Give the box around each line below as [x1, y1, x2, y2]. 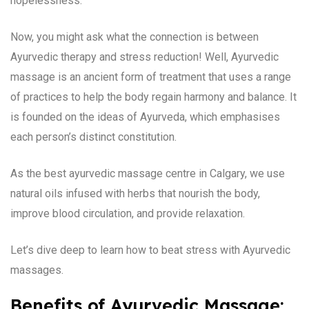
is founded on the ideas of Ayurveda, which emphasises [10, 110, 280, 123]
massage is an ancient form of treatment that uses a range [10, 70, 291, 83]
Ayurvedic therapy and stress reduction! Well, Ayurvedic [10, 50, 279, 63]
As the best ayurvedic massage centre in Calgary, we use [10, 166, 285, 180]
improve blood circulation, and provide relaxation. [10, 206, 245, 220]
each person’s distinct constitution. [10, 130, 179, 143]
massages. [10, 263, 63, 277]
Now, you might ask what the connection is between [10, 30, 259, 43]
